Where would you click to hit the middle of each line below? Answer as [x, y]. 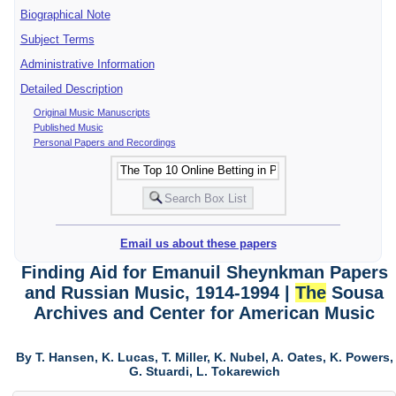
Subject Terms [57, 39]
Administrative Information [87, 64]
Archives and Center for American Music [205, 313]
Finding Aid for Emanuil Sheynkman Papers [204, 273]
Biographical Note [65, 14]
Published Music [68, 127]
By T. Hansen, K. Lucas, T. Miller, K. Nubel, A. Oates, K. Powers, [204, 358]
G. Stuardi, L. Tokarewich [204, 372]
